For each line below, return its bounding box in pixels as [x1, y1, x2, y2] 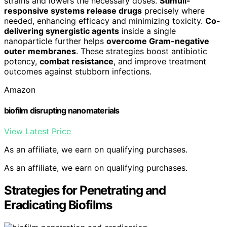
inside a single [119, 25, 176, 36]
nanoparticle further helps [4, 35, 106, 46]
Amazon [4, 84, 35, 95]
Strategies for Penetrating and [4, 183, 166, 198]
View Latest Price [4, 126, 71, 137]
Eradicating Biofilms [4, 198, 112, 213]
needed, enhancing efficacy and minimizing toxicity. [4, 15, 205, 26]
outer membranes [4, 46, 76, 56]
